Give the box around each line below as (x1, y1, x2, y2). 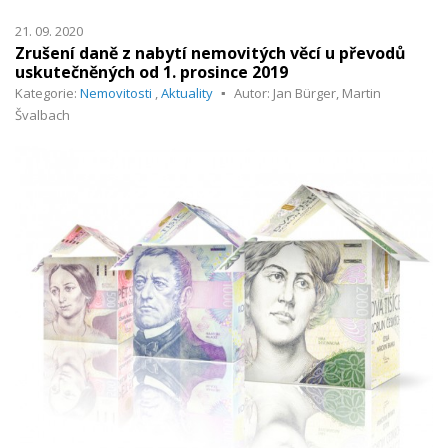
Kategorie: (15, 83, 80, 102)
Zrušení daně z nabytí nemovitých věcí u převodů (15, 41, 406, 64)
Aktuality (161, 83, 213, 102)
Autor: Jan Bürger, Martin (234, 83, 381, 102)
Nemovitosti (80, 83, 152, 102)
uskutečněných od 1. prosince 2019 (15, 60, 288, 83)
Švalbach (15, 105, 70, 124)
